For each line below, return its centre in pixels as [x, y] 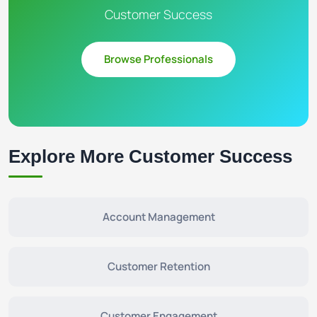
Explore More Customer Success [150, 156]
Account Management [158, 217]
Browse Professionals [158, 59]
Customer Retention [158, 266]
